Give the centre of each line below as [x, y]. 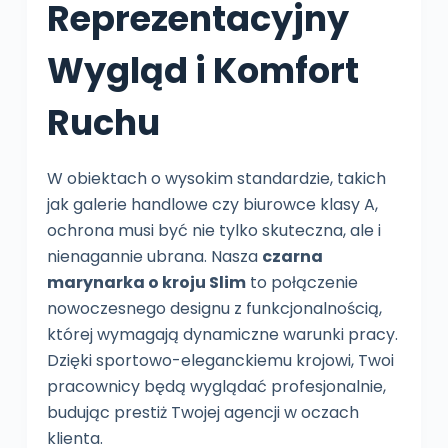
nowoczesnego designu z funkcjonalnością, [214, 308]
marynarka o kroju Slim [146, 282]
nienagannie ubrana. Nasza [154, 256]
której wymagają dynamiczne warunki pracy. [222, 334]
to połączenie [301, 282]
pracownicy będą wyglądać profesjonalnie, [216, 386]
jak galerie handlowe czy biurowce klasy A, [212, 204]
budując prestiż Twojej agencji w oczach [202, 412]
